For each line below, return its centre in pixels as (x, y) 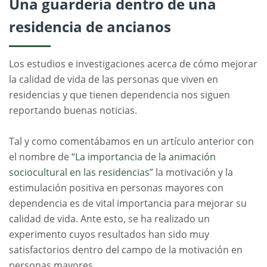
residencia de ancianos (90, 26)
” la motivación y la (191, 172)
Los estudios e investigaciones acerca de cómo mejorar (133, 63)
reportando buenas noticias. (73, 110)
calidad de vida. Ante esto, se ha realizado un (109, 218)
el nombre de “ (42, 156)
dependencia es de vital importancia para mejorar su (128, 203)
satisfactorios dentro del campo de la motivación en (126, 249)
